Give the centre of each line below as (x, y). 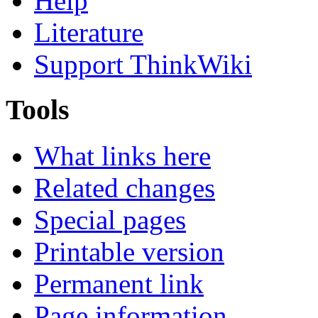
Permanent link (119, 284)
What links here (122, 156)
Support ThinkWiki (143, 64)
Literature (89, 32)
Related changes (125, 188)
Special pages (110, 220)
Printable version (129, 252)
